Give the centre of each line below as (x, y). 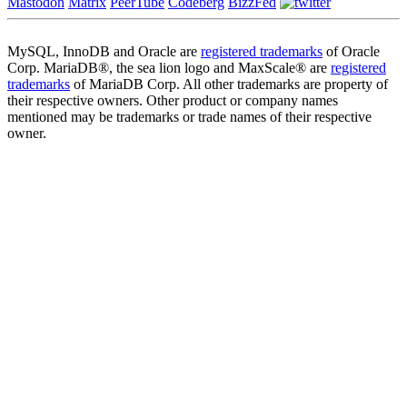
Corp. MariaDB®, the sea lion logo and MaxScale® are (169, 67)
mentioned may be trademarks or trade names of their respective (189, 116)
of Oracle (351, 51)
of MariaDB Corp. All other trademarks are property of (229, 84)
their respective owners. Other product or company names (173, 100)
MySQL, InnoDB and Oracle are (104, 51)
